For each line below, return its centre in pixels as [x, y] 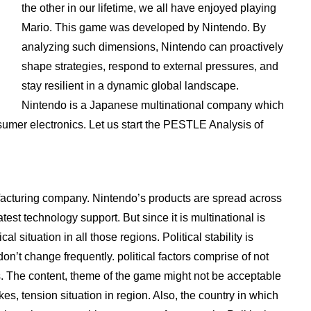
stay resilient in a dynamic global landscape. [130, 86]
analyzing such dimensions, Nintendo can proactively [152, 47]
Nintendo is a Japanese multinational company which [152, 105]
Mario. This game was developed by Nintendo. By [143, 27]
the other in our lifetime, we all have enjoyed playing [149, 8]
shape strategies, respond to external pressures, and [150, 66]
